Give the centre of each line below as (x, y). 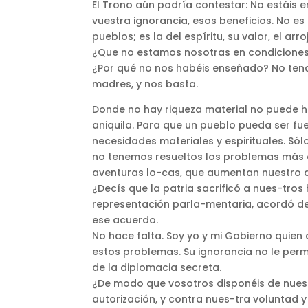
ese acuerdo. (125, 220)
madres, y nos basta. (145, 84)
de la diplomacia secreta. (157, 268)
